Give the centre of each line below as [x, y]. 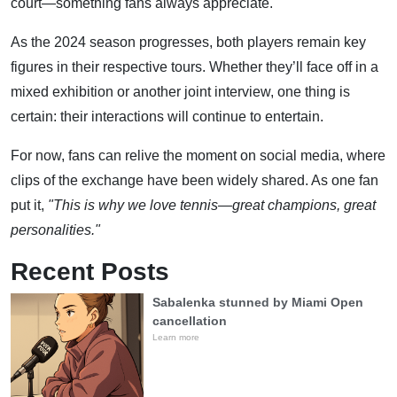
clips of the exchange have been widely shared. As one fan [195, 181]
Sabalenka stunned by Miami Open [258, 303]
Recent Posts [90, 272]
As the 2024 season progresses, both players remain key [188, 43]
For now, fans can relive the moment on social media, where [198, 156]
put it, [29, 206]
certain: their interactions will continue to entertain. [167, 117]
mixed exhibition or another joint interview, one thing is [180, 92]
